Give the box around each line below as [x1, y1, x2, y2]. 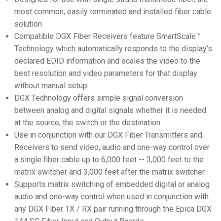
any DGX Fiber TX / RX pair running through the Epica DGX [14, 204, 212, 214]
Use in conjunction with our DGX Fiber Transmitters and [14, 130, 202, 140]
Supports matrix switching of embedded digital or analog [14, 180, 210, 189]
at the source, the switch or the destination [14, 118, 160, 127]
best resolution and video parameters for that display [14, 69, 197, 78]
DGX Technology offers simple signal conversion [14, 93, 183, 103]
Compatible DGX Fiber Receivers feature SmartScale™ [14, 32, 201, 41]
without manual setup [14, 81, 87, 90]
